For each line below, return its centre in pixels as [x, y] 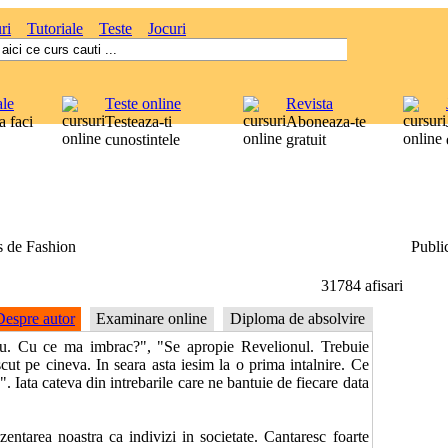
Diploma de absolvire [297, 318]
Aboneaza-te [326, 121]
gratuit [306, 139]
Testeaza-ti [138, 121]
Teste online [143, 103]
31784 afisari [361, 285]
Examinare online [151, 318]
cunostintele [142, 139]
